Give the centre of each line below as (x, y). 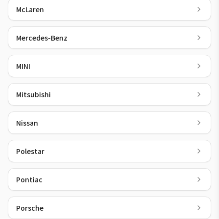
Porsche (30, 208)
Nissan (27, 123)
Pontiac (29, 179)
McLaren (30, 9)
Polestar (30, 151)
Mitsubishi (33, 94)
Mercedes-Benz (42, 38)
